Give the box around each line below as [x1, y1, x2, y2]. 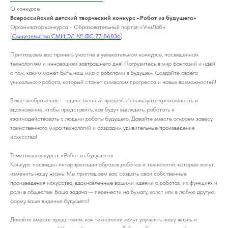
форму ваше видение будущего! [10, 197, 89, 205]
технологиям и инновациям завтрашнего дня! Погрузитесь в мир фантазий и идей [10, 60, 215, 67]
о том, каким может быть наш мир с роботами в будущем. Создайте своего [10, 69, 198, 76]
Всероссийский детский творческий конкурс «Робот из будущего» [10, 14, 196, 21]
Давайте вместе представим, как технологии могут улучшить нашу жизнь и [10, 215, 197, 223]
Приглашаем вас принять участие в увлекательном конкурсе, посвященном [10, 50, 198, 58]
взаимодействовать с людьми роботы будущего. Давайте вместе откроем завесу [10, 115, 213, 122]
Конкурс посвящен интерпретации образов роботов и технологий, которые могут [10, 160, 214, 168]
